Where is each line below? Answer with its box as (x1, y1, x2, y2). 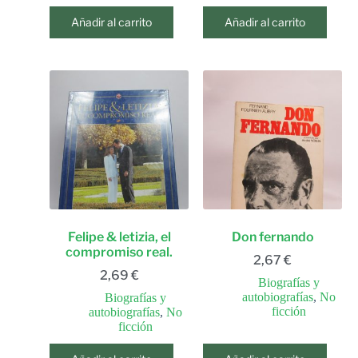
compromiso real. (66, 245, 173, 260)
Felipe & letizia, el (67, 229, 171, 245)
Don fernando (231, 229, 314, 245)
